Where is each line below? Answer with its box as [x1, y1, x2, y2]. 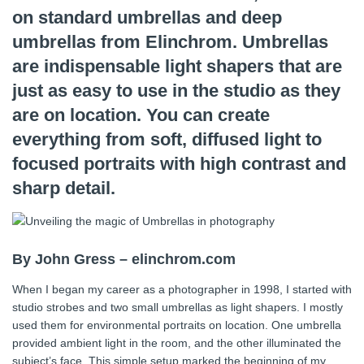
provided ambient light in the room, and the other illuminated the [12, 336, 341, 349]
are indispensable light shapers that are [12, 55, 342, 76]
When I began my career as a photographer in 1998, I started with [12, 282, 352, 296]
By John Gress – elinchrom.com [12, 250, 236, 267]
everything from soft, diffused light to [12, 128, 322, 149]
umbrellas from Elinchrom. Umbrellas [12, 31, 328, 52]
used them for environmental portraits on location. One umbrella [12, 318, 341, 331]
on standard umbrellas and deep [12, 6, 282, 28]
